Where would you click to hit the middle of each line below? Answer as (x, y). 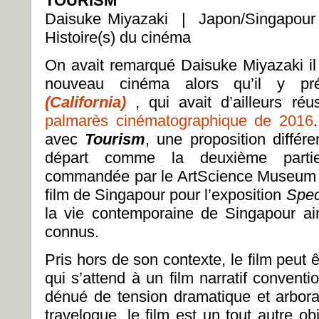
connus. (72, 232)
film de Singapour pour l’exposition (166, 195)
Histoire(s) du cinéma (118, 37)
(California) (85, 102)
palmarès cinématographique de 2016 (179, 121)
